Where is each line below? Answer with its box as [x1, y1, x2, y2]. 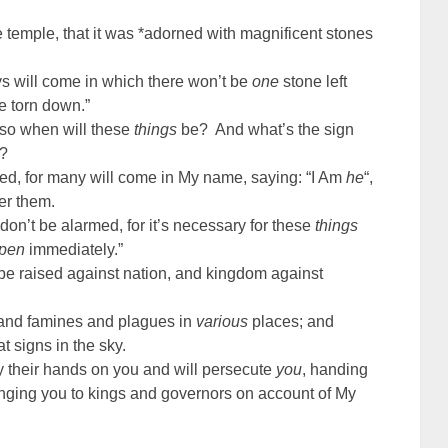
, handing [302, 361, 369, 379]
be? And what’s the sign [177, 121, 355, 139]
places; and [248, 313, 335, 331]
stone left [279, 73, 348, 91]
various [196, 313, 249, 331]
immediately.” [25, 241, 124, 259]
